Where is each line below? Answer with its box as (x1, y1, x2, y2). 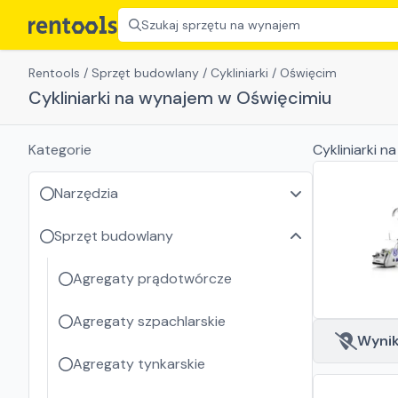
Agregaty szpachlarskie (73, 312, 226, 330)
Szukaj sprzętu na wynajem (141, 17, 300, 33)
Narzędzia (54, 184, 118, 203)
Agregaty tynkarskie (73, 354, 205, 373)
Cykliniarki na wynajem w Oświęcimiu (28, 86, 331, 109)
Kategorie (28, 140, 92, 159)
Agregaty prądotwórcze (73, 269, 232, 288)
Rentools (28, 65, 80, 81)
